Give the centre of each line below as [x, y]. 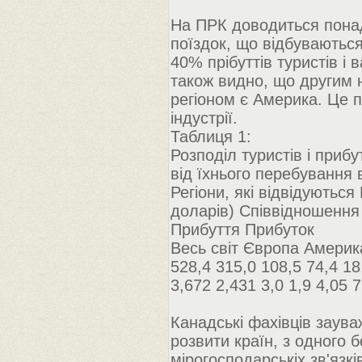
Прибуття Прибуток [242, 229]
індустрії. [204, 118]
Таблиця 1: [211, 137]
